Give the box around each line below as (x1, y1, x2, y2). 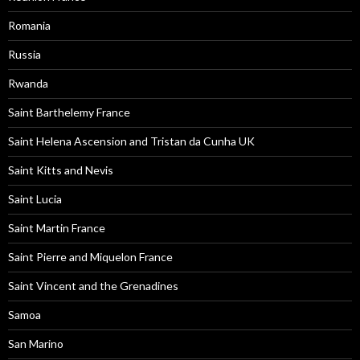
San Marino (8, 337, 63, 350)
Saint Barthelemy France (8, 105, 130, 119)
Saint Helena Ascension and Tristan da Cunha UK (8, 134, 255, 148)
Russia (8, 47, 41, 61)
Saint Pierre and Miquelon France (8, 250, 173, 264)
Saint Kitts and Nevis (8, 163, 113, 177)
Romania (8, 18, 51, 32)
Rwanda (8, 76, 48, 90)
